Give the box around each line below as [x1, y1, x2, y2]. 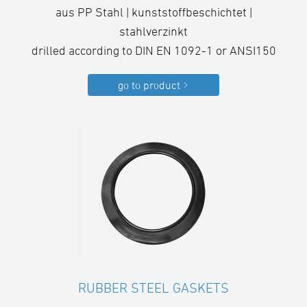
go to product [117, 79, 180, 92]
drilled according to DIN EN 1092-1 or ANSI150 [31, 43, 276, 58]
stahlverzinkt [119, 24, 188, 39]
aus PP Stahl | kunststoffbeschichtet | [55, 5, 252, 20]
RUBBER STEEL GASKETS [78, 280, 229, 296]
